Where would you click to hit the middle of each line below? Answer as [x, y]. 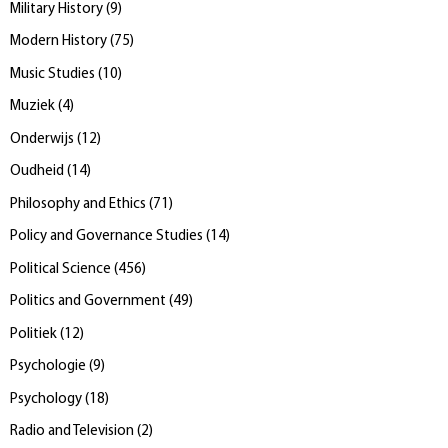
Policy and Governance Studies [106, 237]
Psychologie [48, 367]
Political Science [60, 269]
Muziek [32, 107]
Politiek [33, 334]
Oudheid [37, 172]
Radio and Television [72, 432]
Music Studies [52, 74]
